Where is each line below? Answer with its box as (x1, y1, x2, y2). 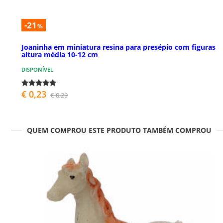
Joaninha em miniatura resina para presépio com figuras (21, 42, 216, 52)
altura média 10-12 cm (21, 50, 98, 60)
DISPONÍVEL (21, 66, 53, 74)
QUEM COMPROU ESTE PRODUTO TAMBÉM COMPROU (26, 125, 212, 135)
